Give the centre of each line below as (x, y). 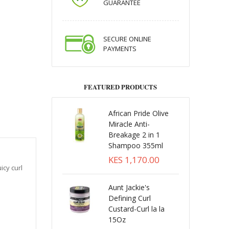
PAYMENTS (120, 49)
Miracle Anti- (129, 124)
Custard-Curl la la (136, 209)
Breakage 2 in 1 (134, 135)
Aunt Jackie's (129, 187)
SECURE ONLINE (127, 39)
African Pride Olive (138, 113)
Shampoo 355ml (135, 145)
